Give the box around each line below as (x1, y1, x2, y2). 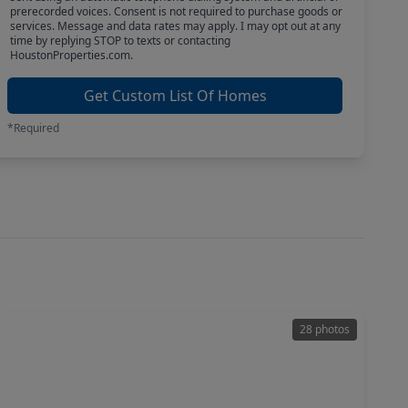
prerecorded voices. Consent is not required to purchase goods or (9, 4, 342, 19)
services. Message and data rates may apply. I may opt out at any (9, 18, 341, 34)
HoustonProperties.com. (9, 47, 133, 63)
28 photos (300, 321, 350, 337)
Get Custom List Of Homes (83, 86, 267, 106)
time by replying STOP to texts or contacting (9, 33, 230, 48)
